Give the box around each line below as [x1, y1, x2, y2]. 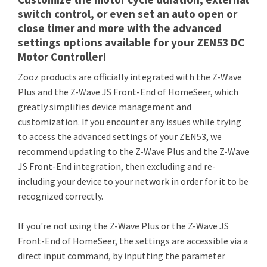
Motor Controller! [18, 49, 107, 64]
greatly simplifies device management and [18, 101, 191, 113]
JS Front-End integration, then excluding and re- [18, 160, 216, 172]
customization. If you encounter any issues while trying [18, 116, 241, 128]
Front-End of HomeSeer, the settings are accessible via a [18, 235, 248, 247]
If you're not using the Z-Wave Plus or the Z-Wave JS [18, 220, 229, 232]
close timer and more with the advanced [18, 21, 222, 35]
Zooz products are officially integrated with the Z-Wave [18, 71, 242, 83]
